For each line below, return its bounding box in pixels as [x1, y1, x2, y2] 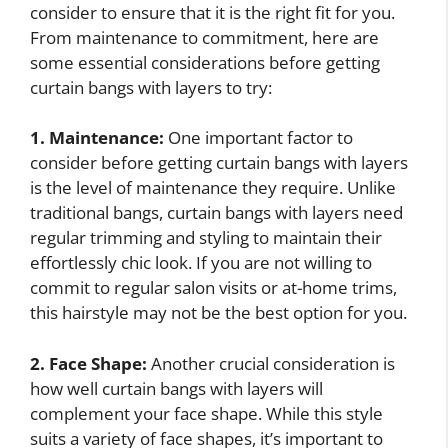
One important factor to [164, 126, 353, 150]
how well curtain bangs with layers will [30, 376, 323, 400]
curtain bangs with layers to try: [30, 75, 272, 99]
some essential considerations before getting [30, 50, 380, 74]
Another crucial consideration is [147, 351, 395, 375]
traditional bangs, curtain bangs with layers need [30, 201, 403, 225]
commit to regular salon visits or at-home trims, [30, 276, 397, 300]
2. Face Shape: [30, 351, 147, 375]
